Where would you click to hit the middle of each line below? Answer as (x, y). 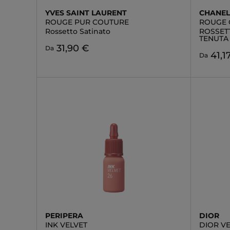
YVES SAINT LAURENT (86, 13)
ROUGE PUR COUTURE (87, 22)
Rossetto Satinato (78, 31)
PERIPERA (64, 216)
